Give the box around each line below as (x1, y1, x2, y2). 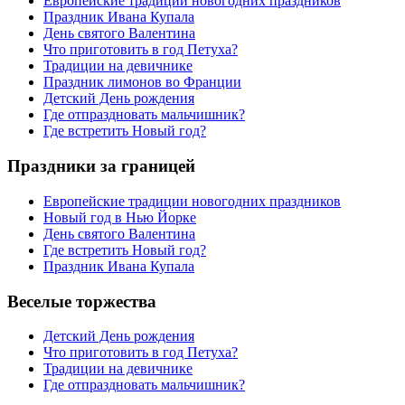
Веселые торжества (7, 291, 156, 311)
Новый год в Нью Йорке (43, 209, 196, 225)
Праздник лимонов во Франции (43, 74, 241, 90)
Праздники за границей (7, 156, 195, 176)
